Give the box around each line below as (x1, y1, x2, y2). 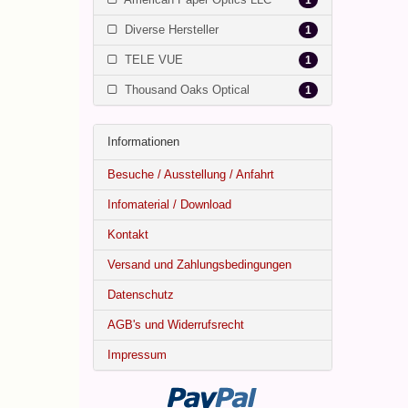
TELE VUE (121, 53, 183, 66)
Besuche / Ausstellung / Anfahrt (107, 168, 274, 181)
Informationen (107, 135, 179, 148)
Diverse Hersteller (121, 23, 219, 36)
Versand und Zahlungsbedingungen (107, 258, 291, 271)
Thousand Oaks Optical (121, 83, 250, 97)
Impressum (107, 348, 167, 362)
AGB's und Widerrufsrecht (107, 318, 244, 331)
